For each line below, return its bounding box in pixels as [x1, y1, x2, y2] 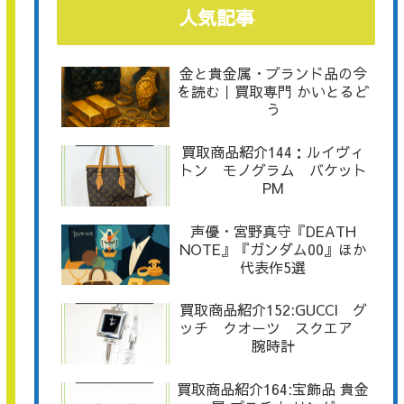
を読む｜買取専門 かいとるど [177, 80, 370, 101]
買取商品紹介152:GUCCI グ [179, 299, 367, 320]
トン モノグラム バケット [179, 160, 367, 180]
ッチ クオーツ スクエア [179, 317, 367, 338]
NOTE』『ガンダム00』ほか [179, 238, 367, 259]
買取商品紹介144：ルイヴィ [181, 142, 365, 162]
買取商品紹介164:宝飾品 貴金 [177, 378, 370, 399]
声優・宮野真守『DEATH [189, 220, 356, 241]
